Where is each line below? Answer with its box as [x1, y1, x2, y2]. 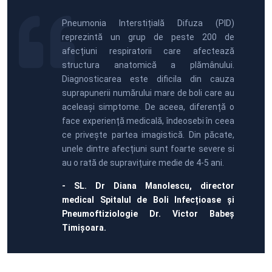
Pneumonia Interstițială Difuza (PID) [62, 18, 234, 29]
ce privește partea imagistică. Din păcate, [62, 130, 234, 140]
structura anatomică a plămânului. [62, 60, 234, 70]
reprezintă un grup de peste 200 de [62, 32, 234, 42]
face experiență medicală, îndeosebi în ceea [62, 116, 234, 126]
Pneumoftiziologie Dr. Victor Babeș [62, 209, 234, 219]
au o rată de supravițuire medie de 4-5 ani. [62, 158, 224, 168]
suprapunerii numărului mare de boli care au [62, 88, 234, 98]
